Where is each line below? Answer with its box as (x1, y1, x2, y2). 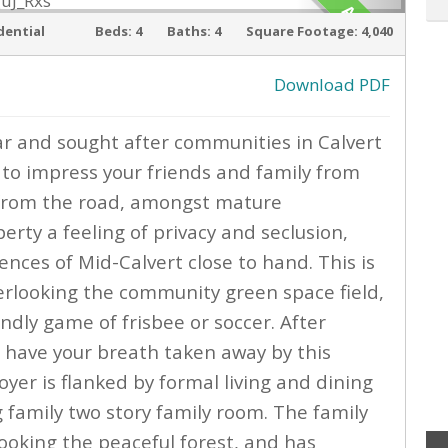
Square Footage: (246, 22, 358, 40)
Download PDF (274, 73, 391, 96)
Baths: (167, 22, 211, 40)
